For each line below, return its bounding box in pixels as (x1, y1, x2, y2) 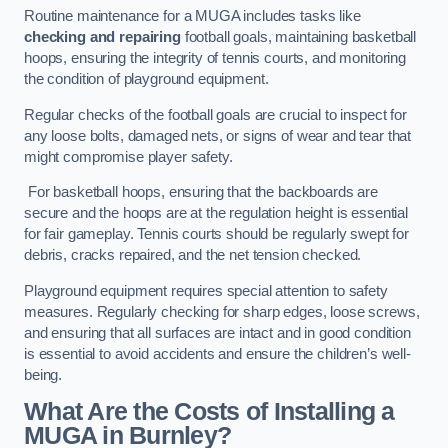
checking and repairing (24, 29, 181, 46)
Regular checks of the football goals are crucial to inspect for (24, 106, 407, 123)
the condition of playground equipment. (24, 71, 269, 88)
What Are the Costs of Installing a (24, 398, 395, 426)
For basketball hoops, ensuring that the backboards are (24, 184, 379, 201)
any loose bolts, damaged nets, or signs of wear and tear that (24, 127, 412, 144)
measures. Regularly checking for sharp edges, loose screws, (24, 303, 420, 320)
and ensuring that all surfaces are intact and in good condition (24, 324, 411, 341)
